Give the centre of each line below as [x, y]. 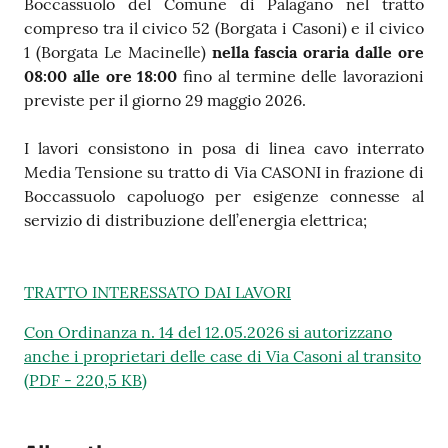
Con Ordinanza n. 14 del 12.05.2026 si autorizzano [208, 332]
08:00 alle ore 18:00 [101, 76]
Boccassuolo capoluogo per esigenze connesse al [224, 196]
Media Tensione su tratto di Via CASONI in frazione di [224, 172]
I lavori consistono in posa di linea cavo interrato [224, 148]
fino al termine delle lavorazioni [300, 76]
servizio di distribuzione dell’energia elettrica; [195, 220]
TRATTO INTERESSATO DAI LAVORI [157, 292]
